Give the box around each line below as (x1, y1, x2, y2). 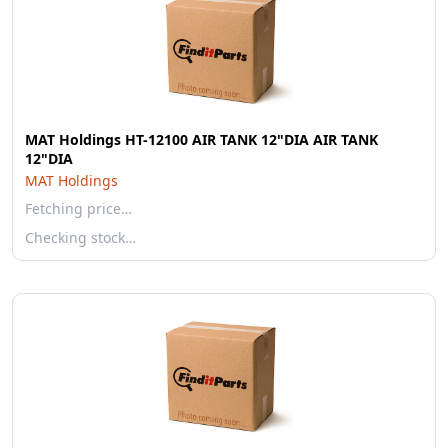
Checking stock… (25, 228, 136, 247)
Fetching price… (25, 199, 132, 218)
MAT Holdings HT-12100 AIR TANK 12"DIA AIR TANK (25, 130, 378, 149)
